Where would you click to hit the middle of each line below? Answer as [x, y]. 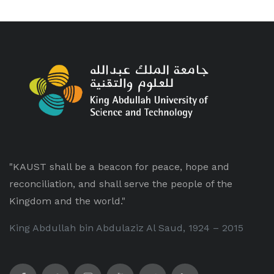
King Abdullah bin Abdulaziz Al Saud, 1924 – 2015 [126, 228]
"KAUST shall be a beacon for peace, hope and [119, 167]
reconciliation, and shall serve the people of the [121, 184]
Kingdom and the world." [67, 201]
